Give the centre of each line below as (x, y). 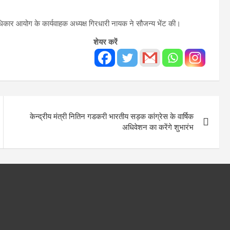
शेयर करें (106, 42)
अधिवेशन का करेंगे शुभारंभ (158, 128)
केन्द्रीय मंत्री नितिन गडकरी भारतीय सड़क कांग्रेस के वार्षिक (112, 117)
